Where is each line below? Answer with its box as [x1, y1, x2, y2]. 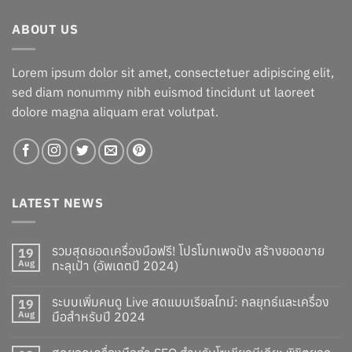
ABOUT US [12, 21, 79, 38]
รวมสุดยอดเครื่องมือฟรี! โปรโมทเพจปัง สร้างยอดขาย [52, 243, 324, 259]
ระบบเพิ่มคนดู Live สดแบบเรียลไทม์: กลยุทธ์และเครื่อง [52, 294, 329, 310]
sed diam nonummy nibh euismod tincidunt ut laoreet [12, 83, 315, 100]
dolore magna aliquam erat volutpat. [12, 103, 218, 119]
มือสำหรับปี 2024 [52, 309, 145, 325]
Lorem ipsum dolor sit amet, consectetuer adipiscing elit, [12, 64, 334, 80]
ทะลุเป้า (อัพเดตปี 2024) [52, 258, 178, 274]
